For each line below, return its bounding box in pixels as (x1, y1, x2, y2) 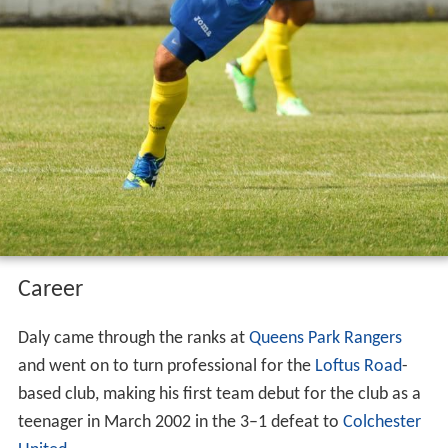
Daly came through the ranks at (17, 328, 249, 348)
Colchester (342, 412, 421, 432)
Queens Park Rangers (248, 328, 402, 348)
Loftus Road (314, 356, 402, 376)
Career (17, 277, 83, 302)
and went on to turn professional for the (17, 356, 315, 376)
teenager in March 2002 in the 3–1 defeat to (17, 412, 343, 432)
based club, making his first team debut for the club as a (17, 384, 421, 404)
